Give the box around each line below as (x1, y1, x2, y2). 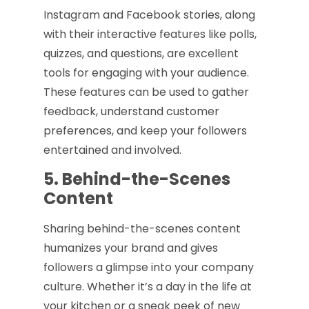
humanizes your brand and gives (43, 240, 218, 257)
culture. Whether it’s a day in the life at (43, 279, 252, 295)
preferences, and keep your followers (43, 122, 247, 139)
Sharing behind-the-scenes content (43, 221, 241, 237)
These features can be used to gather (43, 83, 249, 100)
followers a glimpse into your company (43, 259, 254, 276)
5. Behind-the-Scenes (43, 168, 230, 191)
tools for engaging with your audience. (43, 64, 249, 81)
